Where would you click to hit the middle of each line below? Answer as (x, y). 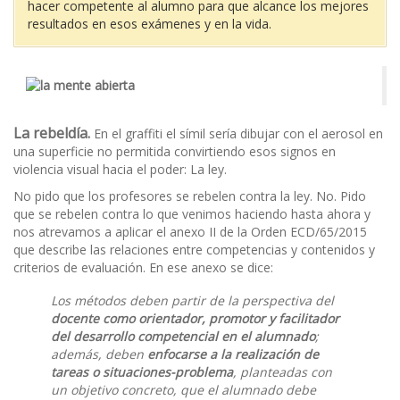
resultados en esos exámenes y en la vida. (150, 24)
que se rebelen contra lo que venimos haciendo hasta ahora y (192, 214)
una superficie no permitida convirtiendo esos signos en (175, 151)
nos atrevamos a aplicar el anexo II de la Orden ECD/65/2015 (190, 232)
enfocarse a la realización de (233, 354)
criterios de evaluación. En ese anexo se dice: (143, 267)
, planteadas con (283, 372)
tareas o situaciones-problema (142, 372)
